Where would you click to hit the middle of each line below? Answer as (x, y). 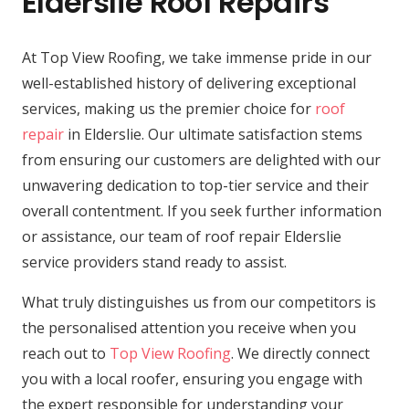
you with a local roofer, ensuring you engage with (192, 379)
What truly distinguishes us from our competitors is (199, 303)
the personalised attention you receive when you (189, 328)
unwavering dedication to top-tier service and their (195, 186)
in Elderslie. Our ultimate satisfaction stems (213, 135)
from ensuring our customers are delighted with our (201, 160)
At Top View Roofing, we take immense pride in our (197, 58)
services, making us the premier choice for (168, 109)
